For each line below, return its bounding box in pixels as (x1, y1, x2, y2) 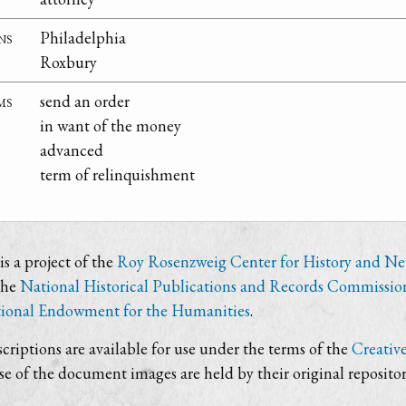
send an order (40, 91, 130, 112)
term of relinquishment (40, 164, 195, 186)
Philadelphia (40, 27, 126, 49)
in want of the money (40, 115, 181, 137)
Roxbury (40, 52, 97, 73)
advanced (40, 140, 103, 161)
